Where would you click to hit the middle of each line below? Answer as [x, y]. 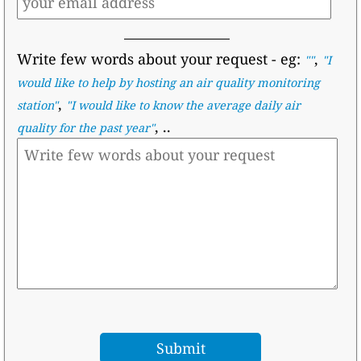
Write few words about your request [142, 59]
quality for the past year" [85, 128]
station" [37, 106]
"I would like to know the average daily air [183, 106]
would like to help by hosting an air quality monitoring [168, 83]
